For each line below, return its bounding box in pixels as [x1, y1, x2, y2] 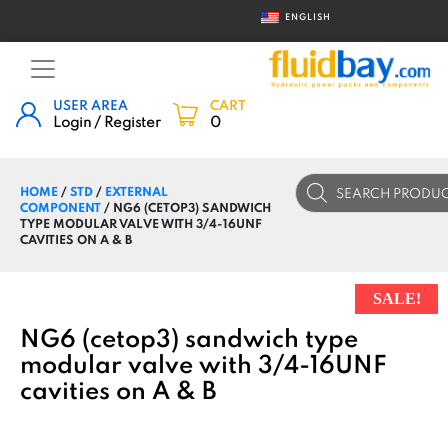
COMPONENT [20, 199, 101, 216]
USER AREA [53, 96, 128, 115]
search [293, 184, 351, 208]
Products [293, 168, 368, 192]
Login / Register [53, 112, 161, 132]
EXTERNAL [105, 183, 168, 200]
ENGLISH [282, 11, 331, 22]
